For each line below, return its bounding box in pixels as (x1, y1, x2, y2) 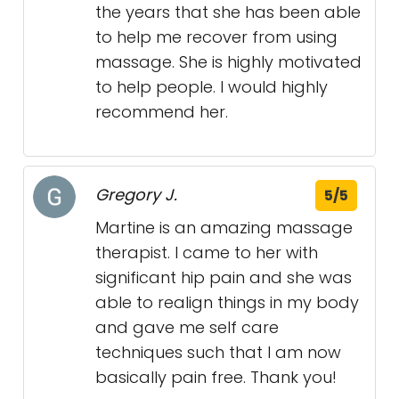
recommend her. (95, 100, 228, 123)
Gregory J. (95, 183, 177, 206)
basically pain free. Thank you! (95, 365, 337, 388)
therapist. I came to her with (95, 240, 318, 264)
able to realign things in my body (95, 290, 359, 313)
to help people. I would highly (95, 75, 328, 98)
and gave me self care (95, 315, 279, 338)
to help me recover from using (95, 25, 338, 48)
